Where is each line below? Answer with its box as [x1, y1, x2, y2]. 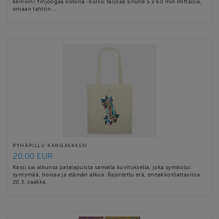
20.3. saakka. [13, 179, 47, 185]
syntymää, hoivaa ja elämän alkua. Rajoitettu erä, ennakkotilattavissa [13, 172, 200, 178]
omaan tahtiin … [13, 6, 57, 12]
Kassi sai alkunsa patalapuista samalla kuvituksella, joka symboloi [13, 164, 191, 171]
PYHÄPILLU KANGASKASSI [13, 143, 88, 149]
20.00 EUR [13, 152, 53, 161]
